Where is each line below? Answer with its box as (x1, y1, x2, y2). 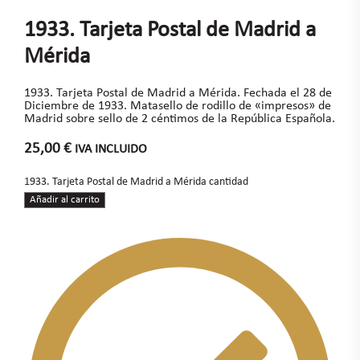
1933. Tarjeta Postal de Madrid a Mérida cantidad (23, 175, 248, 188)
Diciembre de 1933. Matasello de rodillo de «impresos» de (23, 99, 331, 112)
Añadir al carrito (29, 194, 100, 205)
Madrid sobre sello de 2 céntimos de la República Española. (23, 112, 335, 125)
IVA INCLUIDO (74, 142, 147, 156)
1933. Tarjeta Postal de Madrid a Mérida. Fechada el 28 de (23, 86, 332, 100)
